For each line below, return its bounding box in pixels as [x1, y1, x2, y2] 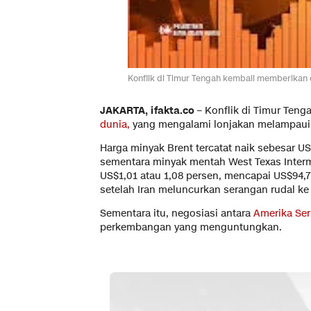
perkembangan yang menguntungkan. [100, 221, 282, 235]
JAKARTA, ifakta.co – [100, 104, 205, 118]
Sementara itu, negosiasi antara [100, 207, 251, 221]
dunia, [100, 118, 130, 132]
